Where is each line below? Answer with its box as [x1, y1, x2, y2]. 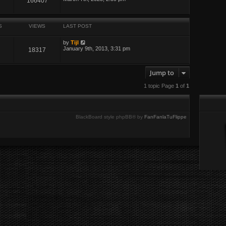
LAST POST [63, 23, 92, 29]
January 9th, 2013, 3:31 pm [63, 45, 131, 51]
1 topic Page [143, 82, 176, 89]
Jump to [150, 68, 175, 78]
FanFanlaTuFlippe [144, 114, 187, 120]
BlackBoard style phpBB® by [76, 114, 145, 120]
